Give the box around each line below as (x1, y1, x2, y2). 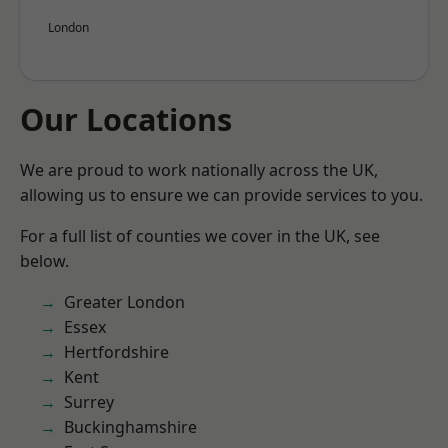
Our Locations (20, 98, 232, 140)
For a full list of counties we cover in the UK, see (20, 225, 380, 247)
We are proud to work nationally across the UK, (20, 159, 378, 181)
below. (20, 250, 69, 272)
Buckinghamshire (64, 416, 197, 438)
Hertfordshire (64, 341, 169, 363)
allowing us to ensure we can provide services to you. (20, 184, 423, 206)
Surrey (64, 391, 114, 413)
